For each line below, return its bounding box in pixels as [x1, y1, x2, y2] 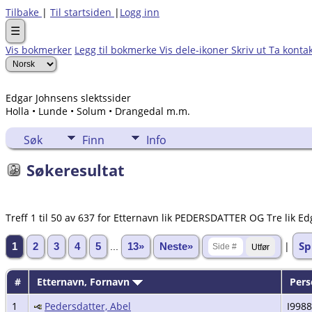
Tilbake [6, 6, 42, 19]
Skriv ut [231, 43, 269, 56]
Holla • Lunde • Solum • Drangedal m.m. [6, 104, 190, 118]
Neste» [159, 240, 193, 252]
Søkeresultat [26, 159, 125, 180]
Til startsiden [50, 6, 114, 19]
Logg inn [120, 6, 159, 19]
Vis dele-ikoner [159, 43, 231, 56]
